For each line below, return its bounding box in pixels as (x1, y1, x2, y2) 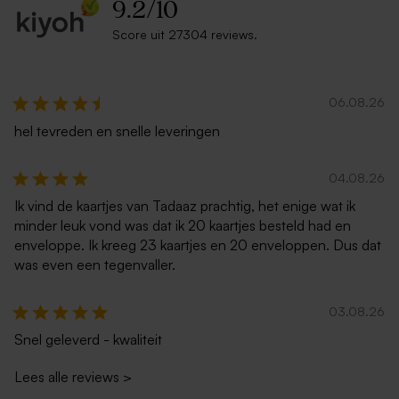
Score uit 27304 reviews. (112, 27, 257, 43)
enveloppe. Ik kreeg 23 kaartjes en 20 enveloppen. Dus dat (14, 235, 381, 254)
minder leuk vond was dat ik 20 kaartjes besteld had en (14, 216, 351, 234)
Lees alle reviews (14, 368, 119, 387)
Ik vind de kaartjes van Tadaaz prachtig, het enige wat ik (14, 196, 355, 215)
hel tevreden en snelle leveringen (14, 121, 220, 140)
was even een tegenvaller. (14, 255, 175, 273)
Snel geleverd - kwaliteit (14, 330, 162, 349)
